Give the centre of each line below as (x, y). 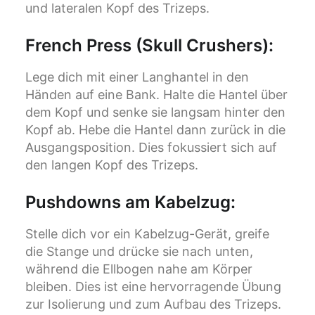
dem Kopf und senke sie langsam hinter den (155, 112)
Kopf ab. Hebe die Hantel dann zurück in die (155, 130)
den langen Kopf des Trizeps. (112, 165)
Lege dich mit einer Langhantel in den (137, 77)
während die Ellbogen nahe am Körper (139, 269)
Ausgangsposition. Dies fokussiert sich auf (151, 148)
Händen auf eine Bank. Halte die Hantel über (156, 95)
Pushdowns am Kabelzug (128, 202)
